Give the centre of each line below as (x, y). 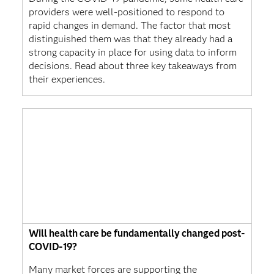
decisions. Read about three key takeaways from (132, 65)
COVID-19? (53, 246)
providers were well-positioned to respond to (126, 12)
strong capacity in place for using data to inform (132, 52)
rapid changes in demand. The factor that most (129, 25)
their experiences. (67, 79)
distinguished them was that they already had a (130, 39)
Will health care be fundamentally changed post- (137, 233)
